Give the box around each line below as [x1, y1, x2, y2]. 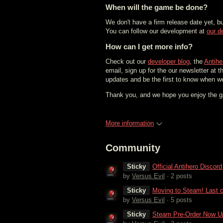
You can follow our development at [106, 27, 207, 35]
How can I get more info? [106, 42, 193, 51]
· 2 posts [165, 172, 192, 180]
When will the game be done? [106, 3, 208, 11]
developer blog [148, 58, 190, 65]
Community [106, 142, 160, 154]
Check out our [106, 58, 148, 65]
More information [106, 119, 154, 127]
